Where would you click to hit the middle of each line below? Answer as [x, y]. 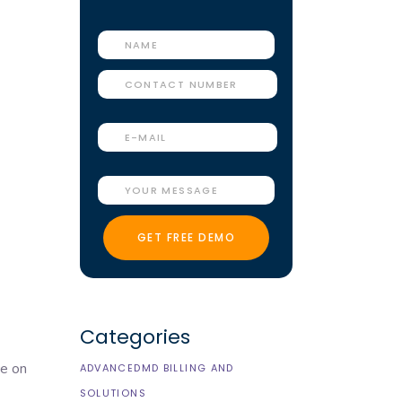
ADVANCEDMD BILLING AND [157, 368]
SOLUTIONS [113, 393]
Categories [135, 337]
